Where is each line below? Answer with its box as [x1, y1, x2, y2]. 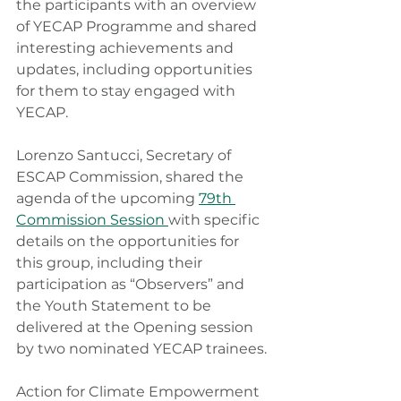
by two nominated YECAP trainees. [16, 340, 267, 358]
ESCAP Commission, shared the [16, 168, 247, 186]
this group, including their [16, 254, 206, 272]
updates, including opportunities [16, 61, 256, 79]
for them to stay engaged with [16, 82, 239, 100]
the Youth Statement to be [16, 297, 215, 315]
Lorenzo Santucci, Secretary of [16, 147, 235, 165]
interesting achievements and [16, 39, 237, 57]
